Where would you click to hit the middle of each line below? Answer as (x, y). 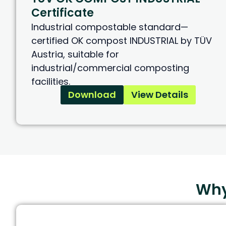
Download (92, 95)
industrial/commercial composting (110, 68)
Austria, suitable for (75, 54)
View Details (160, 95)
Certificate (63, 13)
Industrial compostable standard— (110, 27)
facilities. (51, 82)
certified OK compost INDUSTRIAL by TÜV (122, 41)
